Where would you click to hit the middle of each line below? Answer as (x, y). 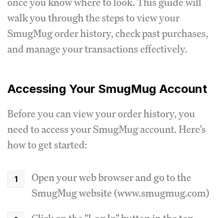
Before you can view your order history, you (101, 114)
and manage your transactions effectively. (97, 49)
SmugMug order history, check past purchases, (108, 33)
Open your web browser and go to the (111, 177)
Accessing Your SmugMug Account (107, 89)
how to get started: (47, 145)
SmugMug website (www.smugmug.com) (120, 193)
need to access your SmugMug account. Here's (107, 129)
